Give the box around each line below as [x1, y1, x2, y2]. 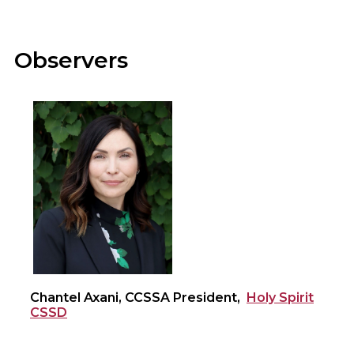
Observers [14, 47, 128, 74]
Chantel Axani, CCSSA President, [30, 289, 240, 305]
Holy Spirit [247, 289, 314, 305]
